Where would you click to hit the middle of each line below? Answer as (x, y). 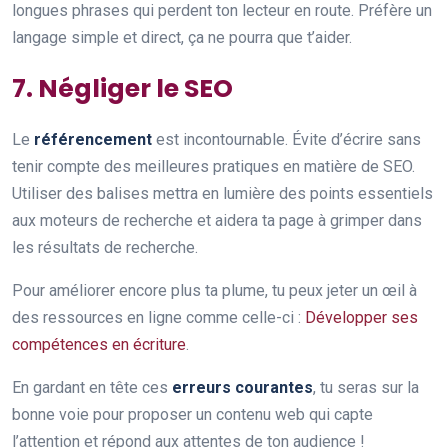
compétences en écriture (99, 344)
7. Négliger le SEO (122, 88)
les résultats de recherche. (105, 247)
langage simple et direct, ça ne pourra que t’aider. (182, 37)
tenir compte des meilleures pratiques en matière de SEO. (213, 166)
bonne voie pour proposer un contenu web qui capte (192, 414)
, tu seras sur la (366, 387)
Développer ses (361, 317)
